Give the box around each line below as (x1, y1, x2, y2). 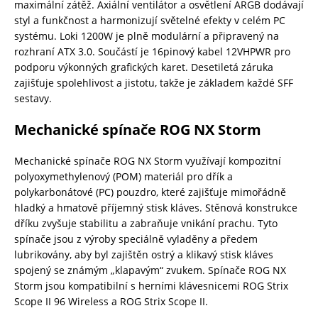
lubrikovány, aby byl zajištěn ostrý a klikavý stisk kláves (14, 248, 273, 262)
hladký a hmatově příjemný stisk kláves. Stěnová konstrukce (14, 201, 297, 215)
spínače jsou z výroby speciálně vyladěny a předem (14, 232, 258, 246)
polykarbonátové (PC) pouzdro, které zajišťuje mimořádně (14, 185, 286, 199)
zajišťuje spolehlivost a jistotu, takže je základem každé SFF (14, 76, 293, 90)
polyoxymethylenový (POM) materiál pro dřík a (14, 170, 233, 184)
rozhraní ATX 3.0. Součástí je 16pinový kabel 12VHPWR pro (14, 45, 290, 59)
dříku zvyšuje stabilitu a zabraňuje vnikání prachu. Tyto (14, 216, 278, 231)
